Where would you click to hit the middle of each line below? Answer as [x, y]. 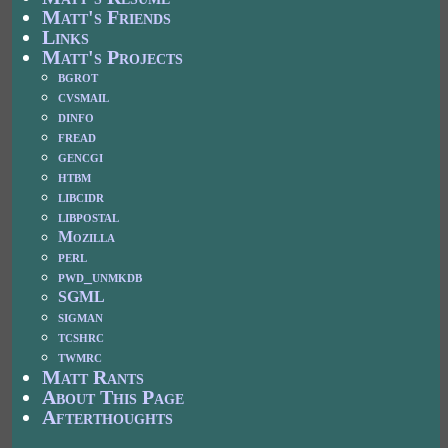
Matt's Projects [113, 56]
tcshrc [81, 336]
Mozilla [87, 236]
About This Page [113, 396]
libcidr [81, 196]
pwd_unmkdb [100, 276]
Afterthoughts [108, 416]
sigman [81, 316]
